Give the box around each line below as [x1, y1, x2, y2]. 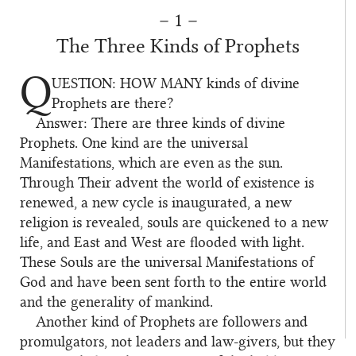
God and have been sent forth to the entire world [20, 275, 327, 290]
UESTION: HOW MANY [52, 76, 203, 91]
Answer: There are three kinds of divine [36, 116, 285, 131]
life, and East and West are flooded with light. [20, 235, 304, 250]
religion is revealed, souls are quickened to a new [20, 215, 328, 230]
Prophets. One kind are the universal [20, 136, 248, 151]
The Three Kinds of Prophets [56, 36, 300, 57]
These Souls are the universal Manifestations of [20, 255, 314, 270]
